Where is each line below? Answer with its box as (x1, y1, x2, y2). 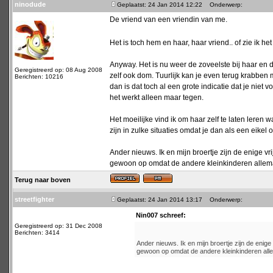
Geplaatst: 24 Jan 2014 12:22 (117, 1, 202, 8)
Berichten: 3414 (15, 229, 60, 236)
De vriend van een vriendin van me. (110, 15, 227, 24)
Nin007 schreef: (136, 211, 186, 219)
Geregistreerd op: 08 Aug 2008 (15, 66, 102, 73)
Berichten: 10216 (15, 73, 63, 80)
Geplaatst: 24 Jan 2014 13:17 (117, 196, 202, 203)
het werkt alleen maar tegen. (110, 93, 204, 102)
